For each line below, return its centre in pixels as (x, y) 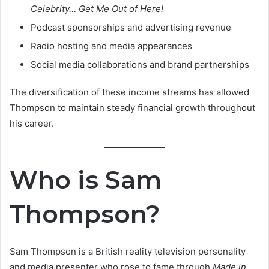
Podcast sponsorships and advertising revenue (131, 28)
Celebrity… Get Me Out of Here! (97, 9)
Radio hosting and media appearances (111, 46)
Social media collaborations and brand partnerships (140, 65)
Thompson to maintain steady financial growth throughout (132, 108)
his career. (32, 124)
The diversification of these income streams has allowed (129, 92)
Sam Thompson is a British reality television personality (128, 251)
